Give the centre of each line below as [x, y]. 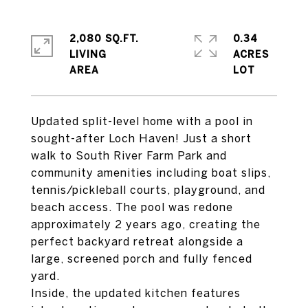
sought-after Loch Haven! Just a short [141, 138]
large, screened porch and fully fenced [142, 258]
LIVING [88, 54]
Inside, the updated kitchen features [136, 293]
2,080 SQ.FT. [104, 38]
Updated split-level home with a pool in [142, 121]
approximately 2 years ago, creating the [146, 224]
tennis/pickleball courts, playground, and [148, 190]
